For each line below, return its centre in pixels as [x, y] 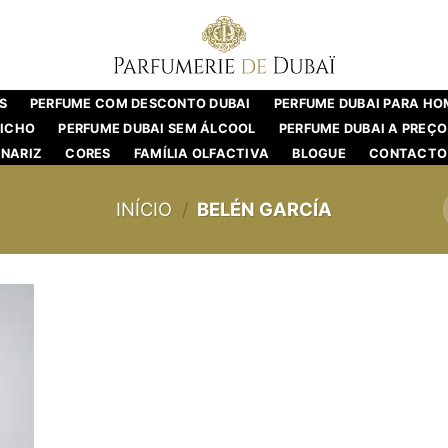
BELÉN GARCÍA [263, 209]
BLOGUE [319, 153]
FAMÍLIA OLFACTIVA [201, 153]
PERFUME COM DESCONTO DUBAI [140, 103]
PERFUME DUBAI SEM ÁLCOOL [157, 128]
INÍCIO [143, 209]
